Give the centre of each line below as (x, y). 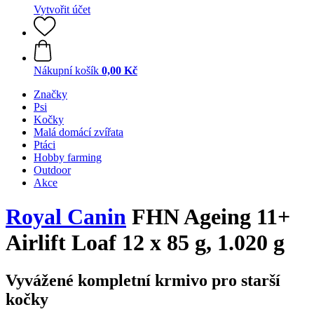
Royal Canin (66, 217)
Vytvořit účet (62, 9)
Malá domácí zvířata (78, 132)
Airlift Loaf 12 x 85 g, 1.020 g (145, 243)
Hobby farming (68, 157)
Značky (50, 94)
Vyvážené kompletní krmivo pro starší (143, 280)
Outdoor (52, 170)
